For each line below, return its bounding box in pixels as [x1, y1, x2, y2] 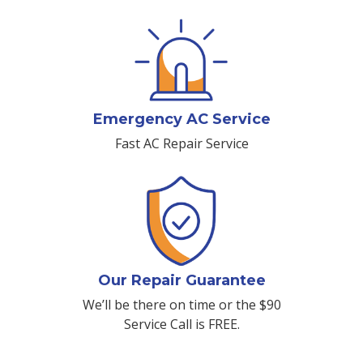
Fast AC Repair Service [114, 135, 249, 153]
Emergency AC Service [92, 110, 271, 129]
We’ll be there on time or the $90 [82, 296, 281, 314]
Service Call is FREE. [123, 315, 240, 334]
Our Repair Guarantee [97, 271, 266, 290]
